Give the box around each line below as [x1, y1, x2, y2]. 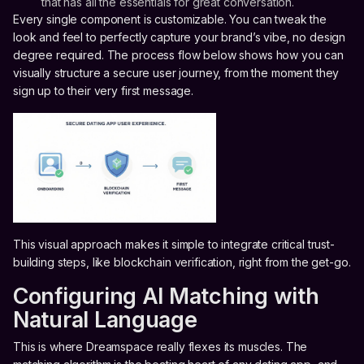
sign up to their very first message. [13, 83, 193, 97]
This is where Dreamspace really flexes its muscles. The [13, 339, 308, 353]
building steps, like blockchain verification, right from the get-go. [13, 254, 351, 269]
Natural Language [13, 305, 197, 333]
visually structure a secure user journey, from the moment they [13, 65, 340, 80]
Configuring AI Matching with [13, 282, 319, 310]
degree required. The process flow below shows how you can [13, 47, 344, 62]
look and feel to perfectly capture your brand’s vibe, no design [13, 29, 346, 44]
